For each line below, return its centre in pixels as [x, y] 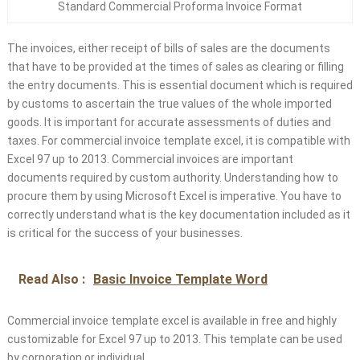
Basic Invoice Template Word [180, 280]
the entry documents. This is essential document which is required [180, 86]
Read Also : [53, 280]
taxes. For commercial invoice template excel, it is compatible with [178, 141]
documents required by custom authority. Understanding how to [172, 178]
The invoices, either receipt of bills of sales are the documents [168, 49]
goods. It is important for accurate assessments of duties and [169, 123]
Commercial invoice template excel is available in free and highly [172, 321]
